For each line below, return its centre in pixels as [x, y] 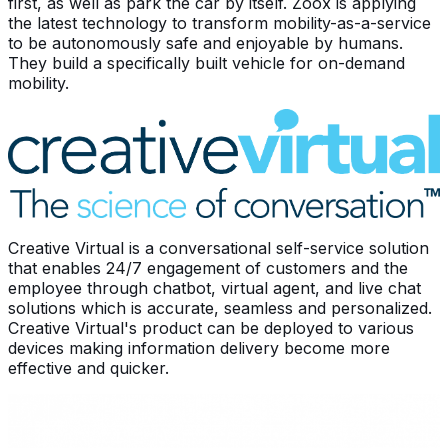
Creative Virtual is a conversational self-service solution [218, 248]
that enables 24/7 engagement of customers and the [208, 268]
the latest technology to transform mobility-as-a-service [219, 23]
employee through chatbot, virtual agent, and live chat [214, 288]
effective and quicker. [88, 368]
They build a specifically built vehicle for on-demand [206, 63]
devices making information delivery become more [199, 348]
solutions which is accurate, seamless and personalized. [220, 308]
